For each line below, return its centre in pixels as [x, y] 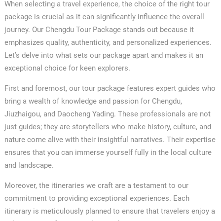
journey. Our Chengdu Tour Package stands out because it [99, 29]
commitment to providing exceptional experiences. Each [97, 198]
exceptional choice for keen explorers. [67, 68]
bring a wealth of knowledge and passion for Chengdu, [93, 101]
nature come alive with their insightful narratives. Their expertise [110, 139]
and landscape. [29, 165]
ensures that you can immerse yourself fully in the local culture [108, 152]
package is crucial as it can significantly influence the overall [104, 17]
